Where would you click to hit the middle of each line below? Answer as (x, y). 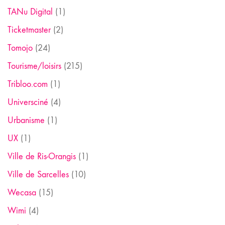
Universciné (28, 102)
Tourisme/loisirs (34, 66)
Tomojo (20, 48)
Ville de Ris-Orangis (42, 156)
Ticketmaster (29, 30)
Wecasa (22, 192)
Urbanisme (26, 120)
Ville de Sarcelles (38, 174)
